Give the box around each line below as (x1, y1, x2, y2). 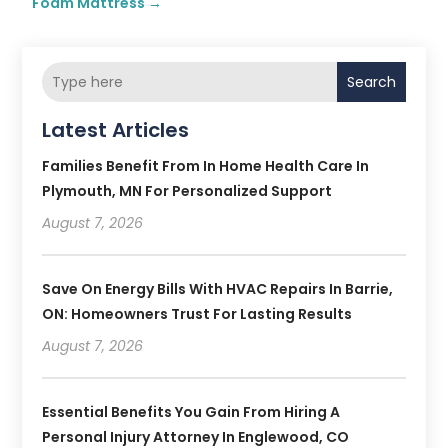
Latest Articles (42, 116, 190, 145)
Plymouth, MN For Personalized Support (42, 181, 333, 202)
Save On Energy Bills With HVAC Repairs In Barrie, (42, 279, 394, 300)
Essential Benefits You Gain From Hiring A (42, 402, 341, 423)
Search (346, 72, 396, 92)
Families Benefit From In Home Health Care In (42, 156, 370, 177)
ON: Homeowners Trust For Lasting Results (42, 304, 353, 325)
